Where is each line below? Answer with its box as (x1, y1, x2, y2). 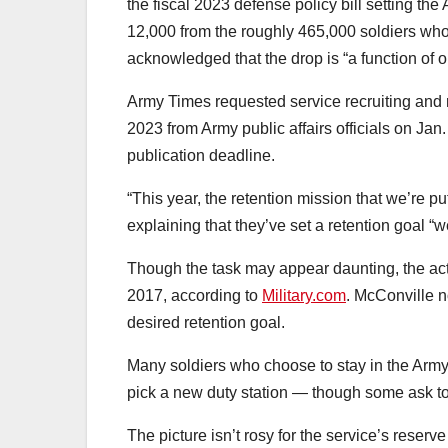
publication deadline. (127, 146, 275, 164)
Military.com (262, 286, 346, 304)
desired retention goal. (127, 313, 285, 331)
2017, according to (127, 286, 262, 304)
